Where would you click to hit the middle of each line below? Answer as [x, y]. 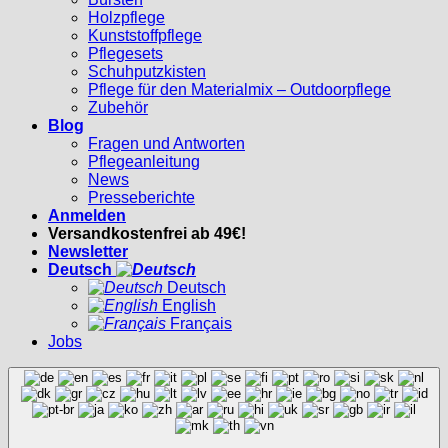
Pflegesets [125, 54]
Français [199, 324]
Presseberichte [141, 198]
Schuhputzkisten [147, 72]
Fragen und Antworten [166, 144]
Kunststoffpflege [145, 36]
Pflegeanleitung [144, 162]
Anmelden [87, 216]
